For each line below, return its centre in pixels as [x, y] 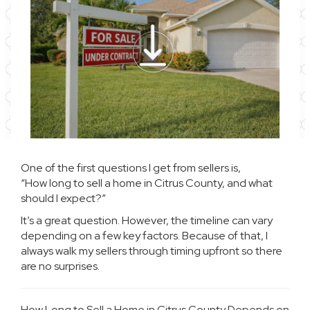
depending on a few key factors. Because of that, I [144, 236]
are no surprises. [60, 266]
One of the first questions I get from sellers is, [131, 168]
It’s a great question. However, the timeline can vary [147, 220]
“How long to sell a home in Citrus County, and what [147, 183]
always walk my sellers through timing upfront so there [152, 251]
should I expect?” [63, 198]
